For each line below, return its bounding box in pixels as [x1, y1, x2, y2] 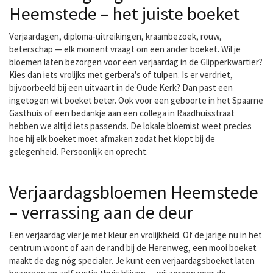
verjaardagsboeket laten [162, 255, 255, 266]
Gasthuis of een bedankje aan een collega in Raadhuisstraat [9, 107, 235, 119]
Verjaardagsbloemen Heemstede [9, 180, 258, 204]
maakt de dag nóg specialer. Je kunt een [9, 255, 162, 266]
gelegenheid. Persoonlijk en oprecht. [9, 146, 148, 157]
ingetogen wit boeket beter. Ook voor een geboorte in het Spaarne [9, 94, 263, 106]
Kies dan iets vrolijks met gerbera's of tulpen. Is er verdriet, [9, 69, 233, 80]
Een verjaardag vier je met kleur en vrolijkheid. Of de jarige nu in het [9, 229, 262, 241]
